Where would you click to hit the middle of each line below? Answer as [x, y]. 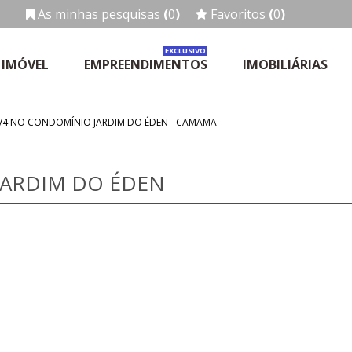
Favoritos [238, 14]
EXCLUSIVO [186, 50]
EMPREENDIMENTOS [146, 64]
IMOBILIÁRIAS [285, 64]
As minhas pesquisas [101, 14]
